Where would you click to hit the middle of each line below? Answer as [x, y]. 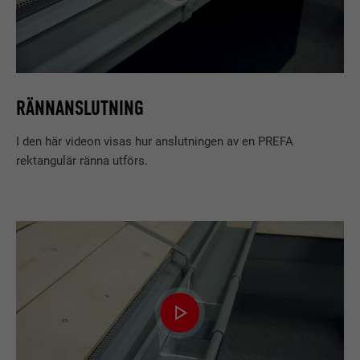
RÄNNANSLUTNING [80, 108]
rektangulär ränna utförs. [82, 161]
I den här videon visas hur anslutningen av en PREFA [155, 142]
